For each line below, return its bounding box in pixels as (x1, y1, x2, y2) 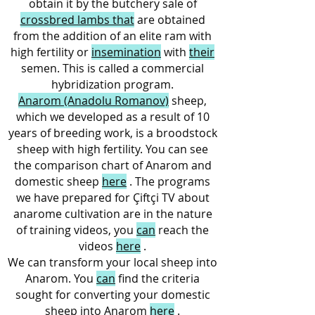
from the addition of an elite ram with (13, 28, 212, 44)
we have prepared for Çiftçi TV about (15, 190, 210, 205)
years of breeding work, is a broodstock (8, 125, 217, 141)
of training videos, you (16, 222, 136, 238)
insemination (91, 44, 161, 60)
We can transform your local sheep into (8, 255, 217, 270)
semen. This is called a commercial (21, 60, 204, 76)
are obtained (134, 12, 205, 27)
